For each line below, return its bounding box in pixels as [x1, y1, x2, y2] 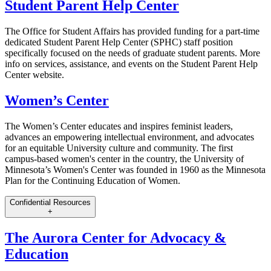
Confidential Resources [10, 197, 91, 207]
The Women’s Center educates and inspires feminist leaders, [5, 120, 233, 131]
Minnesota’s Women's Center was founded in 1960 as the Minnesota [5, 164, 266, 175]
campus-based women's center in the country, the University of [5, 153, 244, 164]
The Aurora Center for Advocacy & [5, 229, 226, 246]
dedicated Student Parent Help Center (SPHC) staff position [5, 36, 233, 47]
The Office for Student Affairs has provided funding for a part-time [5, 25, 260, 36]
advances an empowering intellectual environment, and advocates [5, 131, 254, 142]
